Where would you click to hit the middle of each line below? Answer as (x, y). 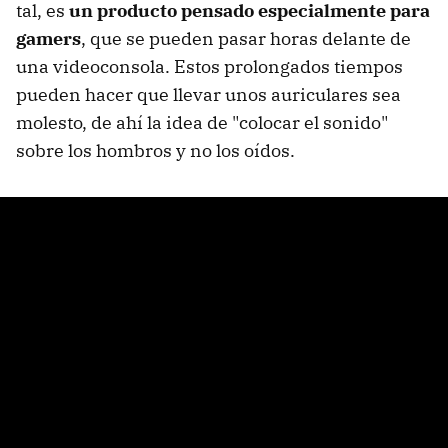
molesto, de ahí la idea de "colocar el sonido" (202, 122)
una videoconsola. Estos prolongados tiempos (209, 66)
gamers (48, 38)
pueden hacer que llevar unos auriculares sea (208, 94)
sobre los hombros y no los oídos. (155, 150)
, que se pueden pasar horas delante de (246, 38)
